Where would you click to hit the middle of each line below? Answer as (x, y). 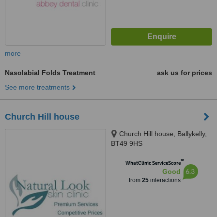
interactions (164, 180)
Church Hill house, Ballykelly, (163, 134)
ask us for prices (185, 73)
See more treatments (37, 87)
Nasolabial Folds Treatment (50, 73)
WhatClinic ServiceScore (153, 163)
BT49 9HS (127, 143)
